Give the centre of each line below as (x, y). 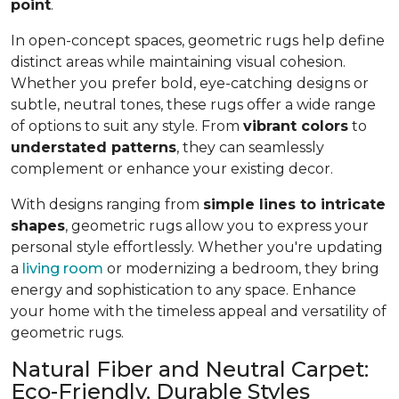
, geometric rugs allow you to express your (217, 226)
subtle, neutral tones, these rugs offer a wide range (193, 105)
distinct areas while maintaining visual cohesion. (178, 62)
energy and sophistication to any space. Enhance (183, 290)
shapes (38, 226)
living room (63, 269)
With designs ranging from (107, 205)
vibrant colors (296, 126)
